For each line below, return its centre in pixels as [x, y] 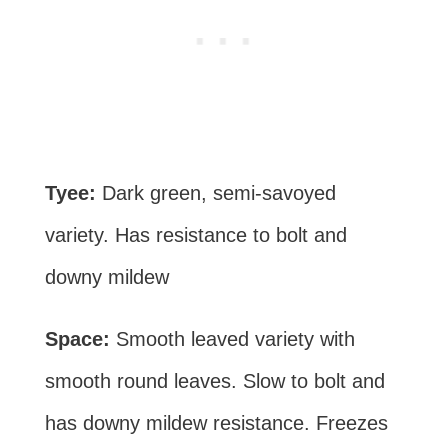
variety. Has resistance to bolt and [195, 234]
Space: [80, 338]
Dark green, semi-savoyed [218, 192]
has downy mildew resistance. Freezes [216, 422]
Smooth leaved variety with [235, 338]
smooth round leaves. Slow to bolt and [214, 380]
